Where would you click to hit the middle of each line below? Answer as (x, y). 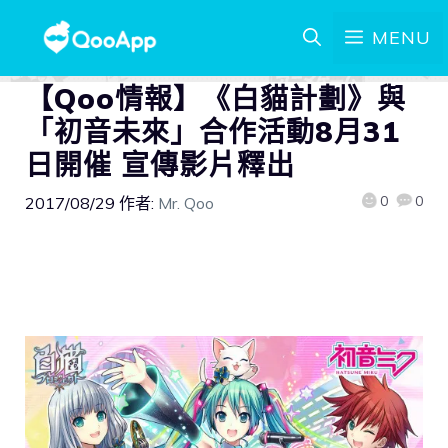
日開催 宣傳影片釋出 (160, 164)
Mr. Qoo (186, 203)
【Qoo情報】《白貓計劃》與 (215, 98)
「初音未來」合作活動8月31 (212, 131)
